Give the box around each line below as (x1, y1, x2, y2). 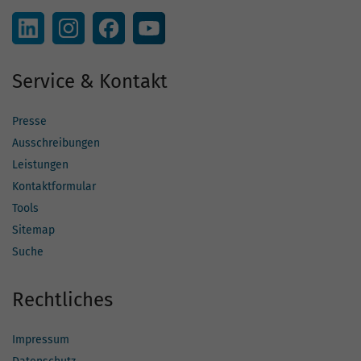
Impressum (12, 333, 69, 347)
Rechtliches (12, 288, 113, 312)
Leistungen (12, 158, 68, 172)
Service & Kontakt (12, 70, 168, 93)
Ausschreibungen (12, 136, 100, 151)
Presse (12, 114, 47, 129)
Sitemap (12, 223, 55, 238)
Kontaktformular (12, 180, 96, 194)
